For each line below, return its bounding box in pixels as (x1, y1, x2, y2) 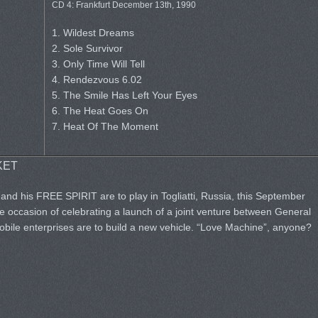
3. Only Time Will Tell (51, 58, 145, 70)
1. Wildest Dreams (51, 27, 134, 38)
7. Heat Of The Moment (51, 121, 158, 132)
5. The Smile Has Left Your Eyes (51, 89, 197, 101)
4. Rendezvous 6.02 (51, 74, 142, 85)
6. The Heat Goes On (51, 105, 148, 116)
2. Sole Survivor (51, 43, 123, 54)
